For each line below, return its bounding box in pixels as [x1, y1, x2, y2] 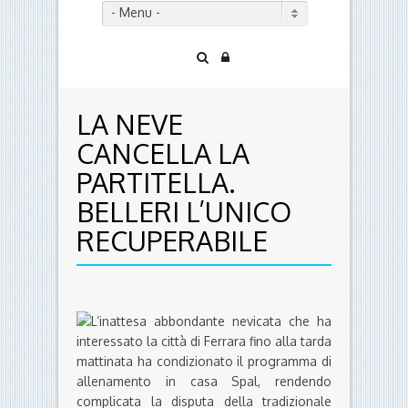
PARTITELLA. [76, 165, 235, 200]
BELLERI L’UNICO [76, 194, 291, 229]
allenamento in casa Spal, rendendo [76, 373, 331, 390]
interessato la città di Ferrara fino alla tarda [76, 333, 331, 350]
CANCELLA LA [76, 136, 250, 171]
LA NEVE [76, 107, 183, 142]
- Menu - [111, 5, 160, 21]
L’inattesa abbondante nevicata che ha [91, 313, 331, 330]
